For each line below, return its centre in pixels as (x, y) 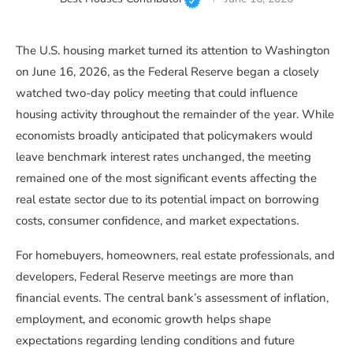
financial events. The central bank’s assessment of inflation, (172, 298)
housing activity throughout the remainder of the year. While (175, 115)
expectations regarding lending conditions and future (155, 341)
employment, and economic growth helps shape (143, 320)
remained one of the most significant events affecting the (166, 178)
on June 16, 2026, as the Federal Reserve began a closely (167, 72)
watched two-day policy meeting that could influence (157, 93)
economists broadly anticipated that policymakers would (164, 136)
